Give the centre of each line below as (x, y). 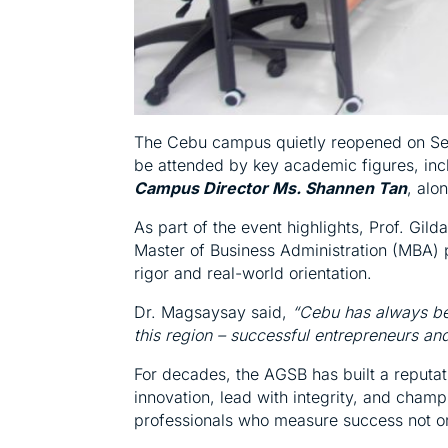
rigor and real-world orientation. (253, 273)
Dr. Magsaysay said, (213, 312)
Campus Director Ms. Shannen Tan (271, 188)
